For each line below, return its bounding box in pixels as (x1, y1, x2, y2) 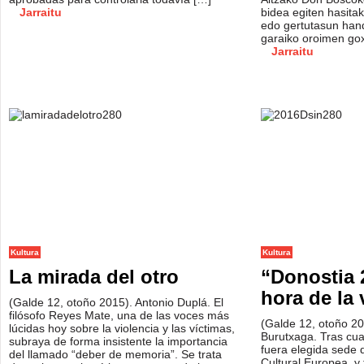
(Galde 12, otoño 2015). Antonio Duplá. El (9, 296, 223, 309)
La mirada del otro (9, 266, 179, 288)
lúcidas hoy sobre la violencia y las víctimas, (9, 322, 235, 335)
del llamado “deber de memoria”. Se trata (9, 348, 222, 361)
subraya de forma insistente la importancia (9, 335, 227, 348)
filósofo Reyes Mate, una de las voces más (9, 309, 229, 322)
